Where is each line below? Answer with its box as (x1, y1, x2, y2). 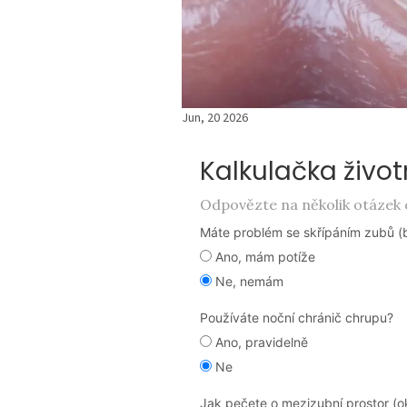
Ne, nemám (214, 273, 283, 289)
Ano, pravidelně (214, 333, 308, 350)
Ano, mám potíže (214, 248, 315, 264)
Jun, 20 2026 (181, 108, 248, 125)
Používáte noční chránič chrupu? (199, 309, 393, 325)
